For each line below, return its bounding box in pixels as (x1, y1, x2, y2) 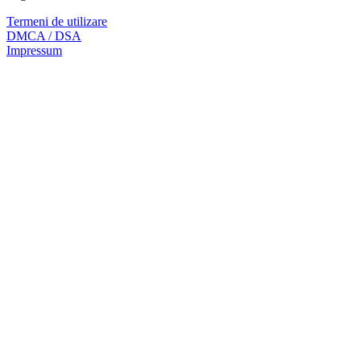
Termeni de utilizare (6, 14, 107, 28)
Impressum (6, 43, 62, 57)
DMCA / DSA (6, 28, 81, 43)
